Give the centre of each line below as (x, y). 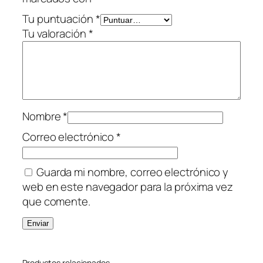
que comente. (56, 202)
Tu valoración (55, 34)
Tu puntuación (59, 19)
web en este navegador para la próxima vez (128, 187)
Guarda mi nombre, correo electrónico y (132, 172)
